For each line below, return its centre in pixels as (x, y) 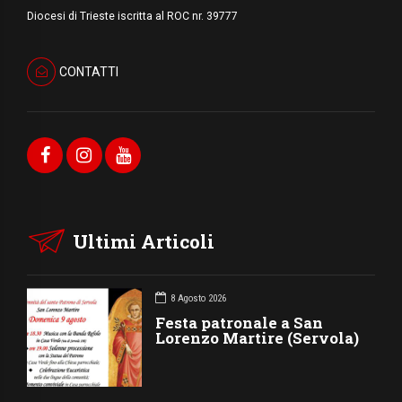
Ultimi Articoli (144, 241)
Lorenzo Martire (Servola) (258, 338)
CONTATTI (88, 71)
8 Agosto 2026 (199, 298)
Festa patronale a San (240, 323)
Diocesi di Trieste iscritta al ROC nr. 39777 (132, 17)
